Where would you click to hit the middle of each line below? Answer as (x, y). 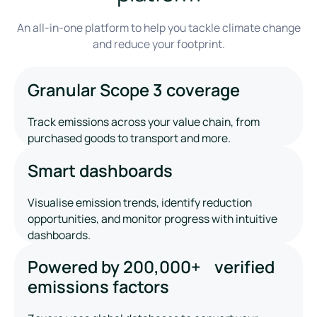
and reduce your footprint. (158, 44)
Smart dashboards (100, 170)
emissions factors (99, 287)
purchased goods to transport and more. (129, 138)
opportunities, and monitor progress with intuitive (153, 218)
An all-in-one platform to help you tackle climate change (158, 28)
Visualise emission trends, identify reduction (140, 202)
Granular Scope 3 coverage (134, 90)
